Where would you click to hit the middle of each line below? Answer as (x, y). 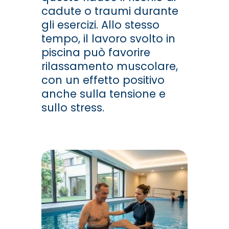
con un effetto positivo (103, 80)
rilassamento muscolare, (109, 66)
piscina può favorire (96, 53)
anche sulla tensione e (103, 94)
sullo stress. (73, 108)
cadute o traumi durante (110, 11)
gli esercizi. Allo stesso (100, 25)
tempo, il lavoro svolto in (108, 39)
